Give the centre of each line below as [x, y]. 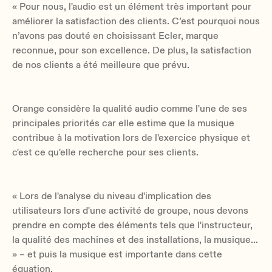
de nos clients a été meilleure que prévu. [101, 65]
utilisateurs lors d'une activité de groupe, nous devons [130, 210]
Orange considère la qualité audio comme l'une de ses [130, 108]
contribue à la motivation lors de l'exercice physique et [131, 138]
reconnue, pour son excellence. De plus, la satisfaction [132, 50]
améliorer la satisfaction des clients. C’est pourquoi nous [136, 21]
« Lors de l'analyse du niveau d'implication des [112, 196]
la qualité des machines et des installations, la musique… [135, 240]
